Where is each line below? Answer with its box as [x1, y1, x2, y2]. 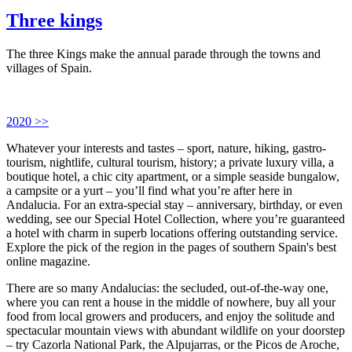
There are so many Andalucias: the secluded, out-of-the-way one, [6, 280, 328, 295]
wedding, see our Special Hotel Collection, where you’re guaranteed [6, 211, 345, 225]
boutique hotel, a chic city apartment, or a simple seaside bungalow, [6, 169, 339, 183]
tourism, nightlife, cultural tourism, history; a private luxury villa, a [6, 155, 334, 169]
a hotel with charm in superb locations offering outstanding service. [6, 225, 338, 240]
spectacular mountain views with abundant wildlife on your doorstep [6, 323, 345, 337]
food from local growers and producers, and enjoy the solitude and [6, 309, 335, 323]
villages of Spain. [6, 60, 92, 75]
